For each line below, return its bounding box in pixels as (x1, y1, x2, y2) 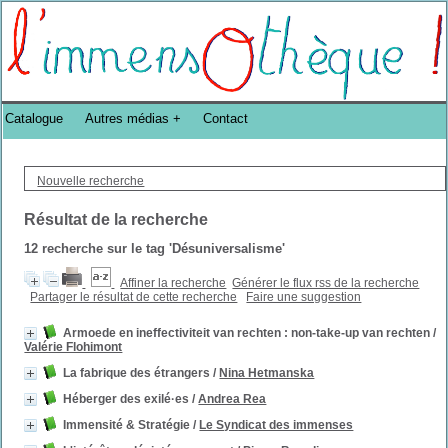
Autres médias (85, 111, 170, 127)
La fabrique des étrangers (63, 366, 211, 380)
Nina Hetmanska (219, 366, 315, 380)
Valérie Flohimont (24, 340, 123, 354)
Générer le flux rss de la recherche (232, 276, 420, 290)
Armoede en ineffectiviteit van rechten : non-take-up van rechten (63, 326, 431, 340)
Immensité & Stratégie (63, 418, 191, 432)
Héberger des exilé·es (63, 392, 190, 406)
